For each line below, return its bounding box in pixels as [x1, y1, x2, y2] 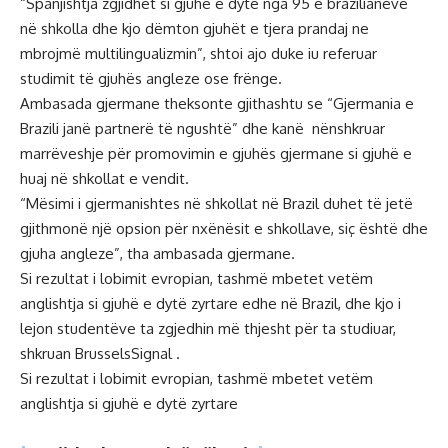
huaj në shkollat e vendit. [20, 169, 189, 189]
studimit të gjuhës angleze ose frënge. [20, 69, 282, 89]
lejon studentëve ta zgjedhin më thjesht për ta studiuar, [20, 319, 396, 339]
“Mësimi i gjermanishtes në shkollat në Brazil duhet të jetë [20, 194, 413, 214]
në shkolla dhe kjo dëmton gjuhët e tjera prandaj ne [20, 19, 369, 39]
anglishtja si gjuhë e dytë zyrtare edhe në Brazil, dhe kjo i [20, 294, 401, 314]
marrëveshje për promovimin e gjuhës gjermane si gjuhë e [20, 144, 412, 164]
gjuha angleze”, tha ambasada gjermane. [20, 244, 295, 264]
